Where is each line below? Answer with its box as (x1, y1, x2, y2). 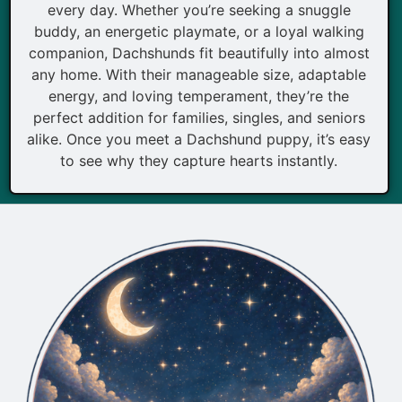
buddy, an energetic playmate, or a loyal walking (33, 22, 364, 40)
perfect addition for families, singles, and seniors (32, 108, 365, 127)
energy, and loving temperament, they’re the (48, 86, 350, 105)
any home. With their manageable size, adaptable (31, 65, 367, 83)
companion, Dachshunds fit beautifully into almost (28, 43, 370, 62)
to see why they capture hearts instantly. (60, 151, 338, 170)
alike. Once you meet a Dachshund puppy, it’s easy (27, 129, 371, 148)
